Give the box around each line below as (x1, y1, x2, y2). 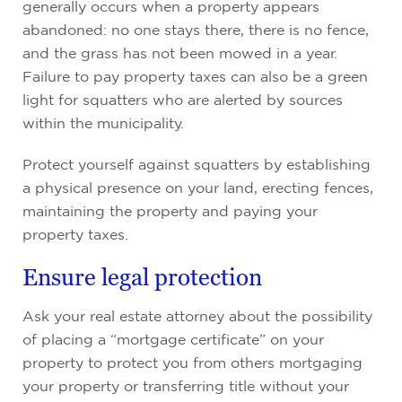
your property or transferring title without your (22, 378, 349, 394)
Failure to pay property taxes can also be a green (22, 68, 368, 84)
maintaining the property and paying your (22, 203, 318, 219)
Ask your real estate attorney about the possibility (22, 308, 372, 324)
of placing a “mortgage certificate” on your (22, 331, 324, 347)
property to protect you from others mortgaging (22, 354, 363, 371)
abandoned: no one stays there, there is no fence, (22, 22, 369, 38)
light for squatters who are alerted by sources (22, 92, 343, 108)
